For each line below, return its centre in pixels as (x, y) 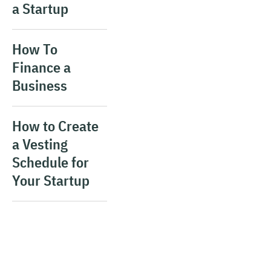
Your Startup (51, 180)
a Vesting (40, 144)
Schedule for (51, 162)
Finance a (41, 67)
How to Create (55, 126)
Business (40, 85)
